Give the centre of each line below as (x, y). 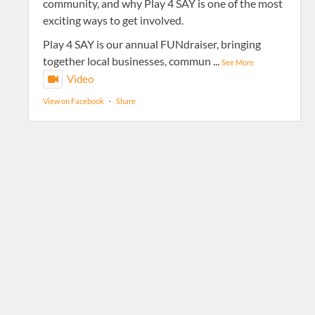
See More (237, 62)
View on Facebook (73, 101)
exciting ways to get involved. (113, 20)
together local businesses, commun (127, 61)
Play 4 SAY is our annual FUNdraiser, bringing (152, 44)
